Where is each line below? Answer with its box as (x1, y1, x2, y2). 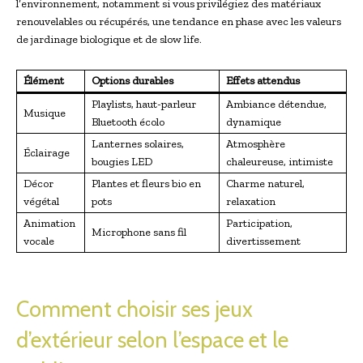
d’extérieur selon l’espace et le (16, 326, 288, 353)
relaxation (226, 194, 275, 208)
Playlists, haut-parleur (92, 96, 196, 111)
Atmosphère (226, 136, 285, 151)
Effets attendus (226, 73, 300, 88)
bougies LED (92, 154, 152, 169)
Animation (23, 216, 75, 230)
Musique (23, 105, 66, 120)
